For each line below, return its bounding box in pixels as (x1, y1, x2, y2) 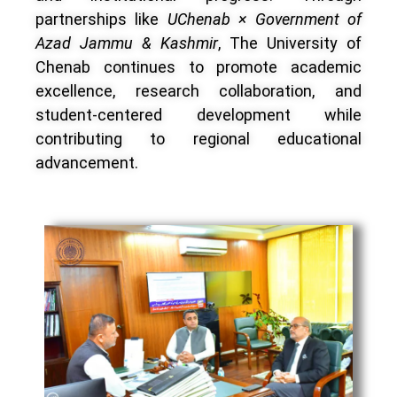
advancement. (35, 152, 138, 172)
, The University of (218, 33, 362, 52)
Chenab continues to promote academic (35, 57, 362, 76)
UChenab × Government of (167, 9, 362, 28)
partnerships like (35, 9, 167, 28)
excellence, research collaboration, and (35, 81, 362, 100)
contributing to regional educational (35, 128, 362, 148)
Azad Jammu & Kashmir (35, 33, 218, 52)
